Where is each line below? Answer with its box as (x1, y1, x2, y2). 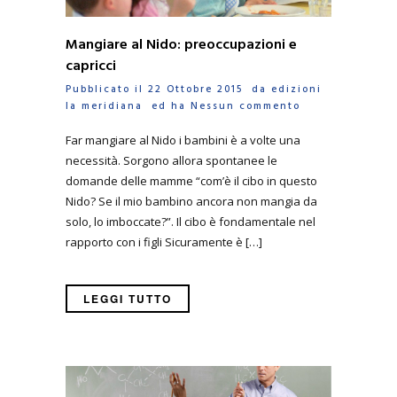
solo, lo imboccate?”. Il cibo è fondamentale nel (66, 213, 315, 230)
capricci (66, 55, 116, 79)
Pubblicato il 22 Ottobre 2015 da (66, 82, 271, 98)
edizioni (271, 82, 322, 98)
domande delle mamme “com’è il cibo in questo (66, 172, 317, 189)
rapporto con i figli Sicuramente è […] (66, 233, 262, 250)
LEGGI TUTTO (83, 290, 172, 307)
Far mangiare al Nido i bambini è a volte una (66, 131, 300, 148)
